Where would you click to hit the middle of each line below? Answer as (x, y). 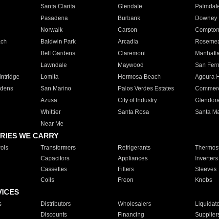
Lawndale (54, 65)
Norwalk (51, 30)
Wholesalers (134, 204)
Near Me (52, 124)
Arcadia (128, 42)
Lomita (49, 77)
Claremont (131, 53)
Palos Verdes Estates (146, 88)
